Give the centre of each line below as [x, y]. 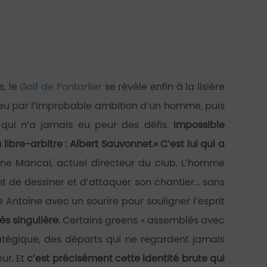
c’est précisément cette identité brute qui [126, 258]
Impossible [199, 125]
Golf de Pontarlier [61, 87]
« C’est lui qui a [189, 144]
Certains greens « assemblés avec [143, 220]
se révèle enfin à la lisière [163, 87]
